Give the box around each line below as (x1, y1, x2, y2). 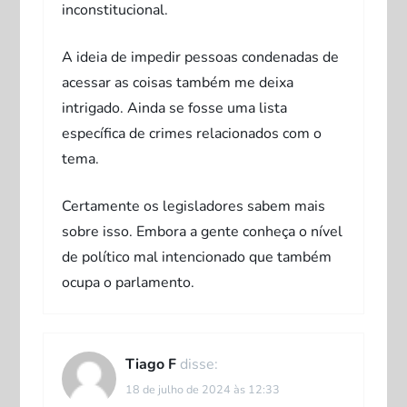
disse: (180, 353, 219, 374)
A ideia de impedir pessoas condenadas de (62, 46, 340, 67)
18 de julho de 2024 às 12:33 (125, 381, 281, 397)
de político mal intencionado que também (62, 246, 333, 267)
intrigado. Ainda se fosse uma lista (62, 97, 288, 118)
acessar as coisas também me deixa (62, 72, 294, 93)
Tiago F (125, 353, 177, 374)
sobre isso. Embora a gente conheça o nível (62, 221, 343, 242)
